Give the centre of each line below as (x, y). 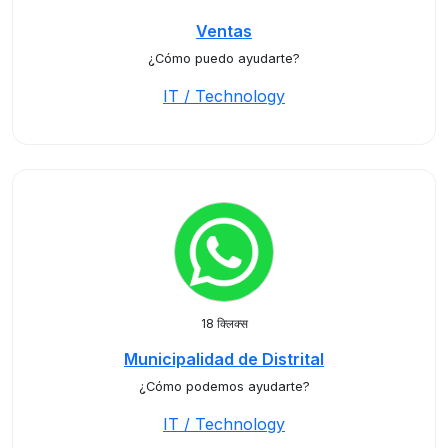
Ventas (224, 31)
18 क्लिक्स (224, 323)
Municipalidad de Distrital (224, 359)
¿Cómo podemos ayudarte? (224, 386)
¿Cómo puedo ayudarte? (224, 58)
